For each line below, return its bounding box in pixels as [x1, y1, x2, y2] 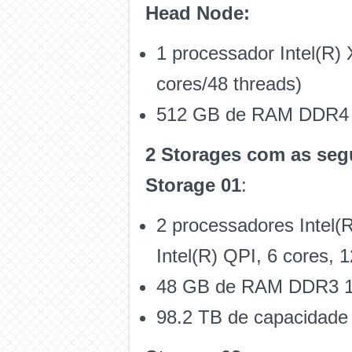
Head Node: [145, 2, 250, 24]
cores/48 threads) [156, 73, 302, 94]
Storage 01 [145, 174, 241, 196]
